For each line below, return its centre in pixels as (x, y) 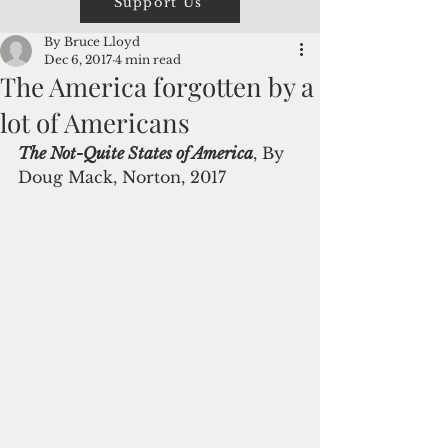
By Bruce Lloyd (92, 41)
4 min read (148, 59)
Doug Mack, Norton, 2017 (122, 177)
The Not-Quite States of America (135, 153)
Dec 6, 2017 (78, 59)
